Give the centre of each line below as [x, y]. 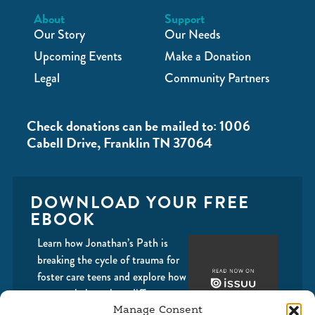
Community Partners [217, 78]
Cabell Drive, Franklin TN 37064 [120, 142]
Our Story [59, 34]
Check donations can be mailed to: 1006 [139, 126]
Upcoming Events [78, 56]
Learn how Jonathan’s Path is [103, 243]
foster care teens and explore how [112, 276]
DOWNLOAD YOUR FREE [140, 202]
